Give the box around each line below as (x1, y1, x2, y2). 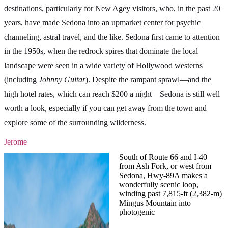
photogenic (119, 208, 155, 217)
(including (4, 75, 39, 84)
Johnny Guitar (39, 75, 85, 84)
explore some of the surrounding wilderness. (4, 118, 146, 127)
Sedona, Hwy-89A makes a (119, 171, 208, 180)
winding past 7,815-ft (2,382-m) (119, 189, 222, 198)
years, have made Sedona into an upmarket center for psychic (4, 18, 201, 27)
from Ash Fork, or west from (119, 162, 211, 171)
